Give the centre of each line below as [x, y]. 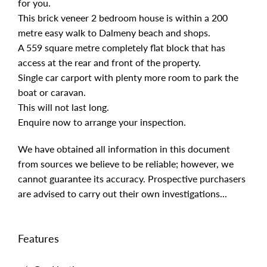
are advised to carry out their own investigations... [122, 193]
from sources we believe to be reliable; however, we [126, 164]
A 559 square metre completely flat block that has [122, 47]
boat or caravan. [52, 92]
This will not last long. [63, 107]
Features [38, 238]
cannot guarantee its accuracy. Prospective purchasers [132, 178]
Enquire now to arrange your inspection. [102, 122]
